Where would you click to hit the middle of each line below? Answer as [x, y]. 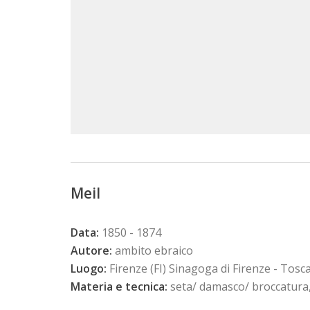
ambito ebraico [153, 251]
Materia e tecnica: [119, 287]
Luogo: [89, 269]
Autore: [91, 251]
